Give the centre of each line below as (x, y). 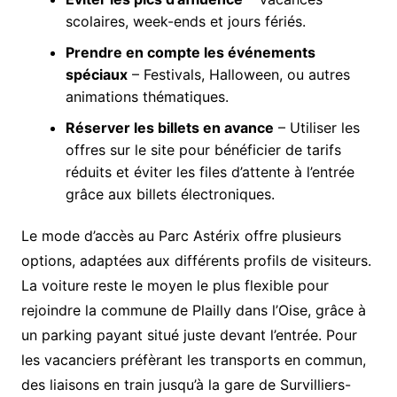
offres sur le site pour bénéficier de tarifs (203, 149)
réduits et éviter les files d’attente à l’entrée (210, 171)
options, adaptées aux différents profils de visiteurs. (196, 260)
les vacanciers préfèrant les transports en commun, (193, 359)
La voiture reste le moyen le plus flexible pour (175, 285)
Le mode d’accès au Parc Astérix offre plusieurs (181, 235)
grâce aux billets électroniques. (170, 194)
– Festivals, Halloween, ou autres (238, 74)
